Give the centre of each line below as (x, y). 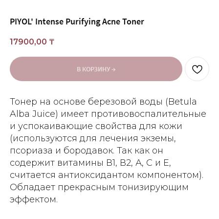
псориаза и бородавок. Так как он (87, 151)
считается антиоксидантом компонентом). (107, 175)
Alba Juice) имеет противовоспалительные (108, 114)
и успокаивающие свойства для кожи (96, 126)
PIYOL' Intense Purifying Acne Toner (77, 21)
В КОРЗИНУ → (96, 69)
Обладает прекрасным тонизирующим (99, 187)
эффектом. (34, 200)
